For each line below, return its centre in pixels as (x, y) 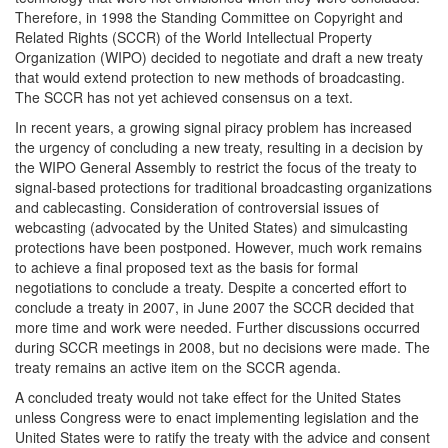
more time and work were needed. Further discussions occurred (217, 327)
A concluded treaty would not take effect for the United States (208, 397)
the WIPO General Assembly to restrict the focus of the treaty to (216, 167)
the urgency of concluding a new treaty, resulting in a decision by (219, 147)
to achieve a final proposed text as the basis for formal (186, 267)
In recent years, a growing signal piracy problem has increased (213, 127)
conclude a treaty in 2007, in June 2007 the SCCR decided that (214, 307)
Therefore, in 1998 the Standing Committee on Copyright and (209, 17)
